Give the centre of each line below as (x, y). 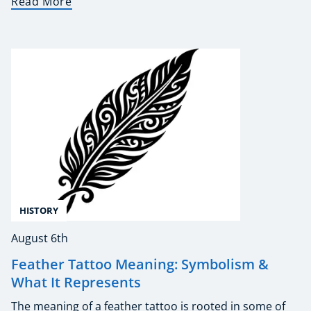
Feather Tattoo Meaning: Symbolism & (140, 264)
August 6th (40, 238)
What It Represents (76, 282)
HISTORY (39, 210)
